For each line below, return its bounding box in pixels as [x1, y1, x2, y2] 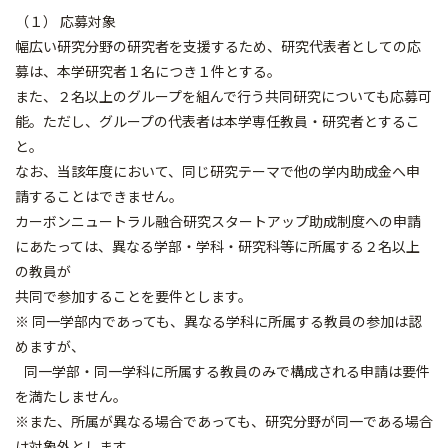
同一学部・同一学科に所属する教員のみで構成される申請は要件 [15, 361, 430, 381]
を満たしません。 [15, 386, 127, 406]
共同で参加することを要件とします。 [15, 286, 252, 306]
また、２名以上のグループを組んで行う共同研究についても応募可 [15, 86, 432, 106]
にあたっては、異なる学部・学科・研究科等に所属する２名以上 [15, 236, 420, 256]
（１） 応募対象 [15, 11, 116, 31]
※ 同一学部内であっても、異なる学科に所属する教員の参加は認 [15, 311, 422, 331]
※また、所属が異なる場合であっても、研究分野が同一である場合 [15, 411, 433, 431]
